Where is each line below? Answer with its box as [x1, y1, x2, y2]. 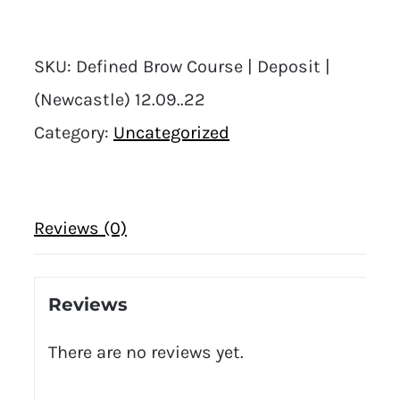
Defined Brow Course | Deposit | [76, 55, 330, 77]
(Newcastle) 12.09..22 [34, 88, 205, 110]
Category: [34, 121, 113, 143]
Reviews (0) [34, 217, 127, 238]
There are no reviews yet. [47, 341, 244, 362]
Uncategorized [113, 121, 229, 143]
